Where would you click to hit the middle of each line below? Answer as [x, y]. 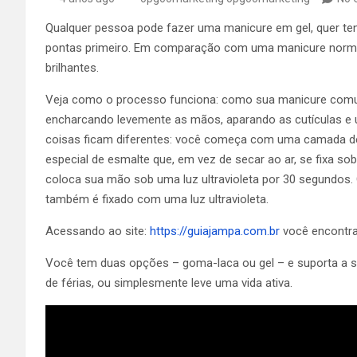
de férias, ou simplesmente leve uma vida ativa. [169, 283]
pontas [64, 48]
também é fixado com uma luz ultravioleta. [157, 199]
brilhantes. [72, 68]
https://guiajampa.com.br [215, 231]
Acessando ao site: [98, 231]
